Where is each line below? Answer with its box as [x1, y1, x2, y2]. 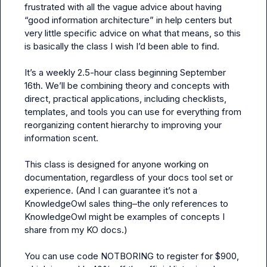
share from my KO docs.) [24, 224, 128, 235]
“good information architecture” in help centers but [24, 14, 232, 26]
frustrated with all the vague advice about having [24, 1, 222, 13]
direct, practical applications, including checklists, [24, 93, 226, 104]
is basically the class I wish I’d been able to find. [24, 41, 219, 52]
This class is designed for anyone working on [24, 159, 209, 170]
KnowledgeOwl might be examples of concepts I [24, 211, 225, 222]
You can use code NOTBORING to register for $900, [24, 250, 239, 262]
